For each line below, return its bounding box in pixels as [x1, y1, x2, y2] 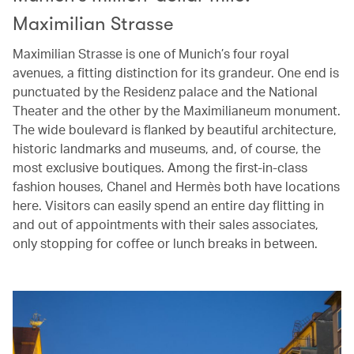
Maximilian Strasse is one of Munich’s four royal [13, 45, 289, 62]
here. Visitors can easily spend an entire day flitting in [13, 197, 324, 213]
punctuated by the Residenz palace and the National [13, 83, 318, 100]
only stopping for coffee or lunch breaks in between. [13, 235, 318, 251]
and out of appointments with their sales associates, [13, 216, 318, 232]
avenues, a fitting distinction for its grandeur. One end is [13, 64, 339, 81]
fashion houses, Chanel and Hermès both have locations [13, 178, 340, 194]
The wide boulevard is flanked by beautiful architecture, [13, 121, 337, 137]
